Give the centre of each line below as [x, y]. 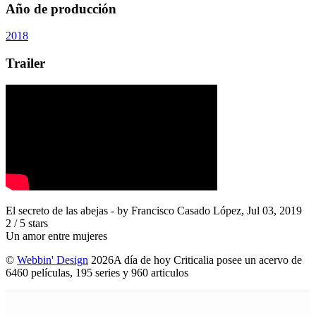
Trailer [25, 63]
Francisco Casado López [186, 210]
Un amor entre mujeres [56, 236]
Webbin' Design [53, 260]
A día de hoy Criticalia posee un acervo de [208, 260]
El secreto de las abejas [57, 210]
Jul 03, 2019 [274, 210]
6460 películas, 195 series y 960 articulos [100, 272]
